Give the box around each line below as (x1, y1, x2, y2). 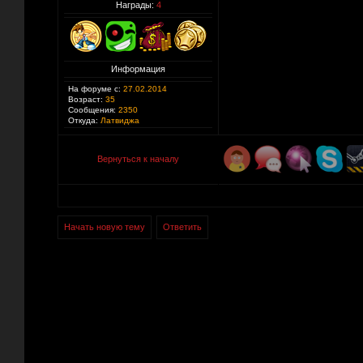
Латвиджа (98, 116, 139, 125)
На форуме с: (68, 84, 121, 93)
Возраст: (68, 95, 103, 104)
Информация (111, 64, 165, 74)
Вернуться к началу (97, 154, 179, 164)
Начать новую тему (64, 222, 145, 232)
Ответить (163, 222, 202, 232)
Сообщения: (68, 105, 116, 114)
